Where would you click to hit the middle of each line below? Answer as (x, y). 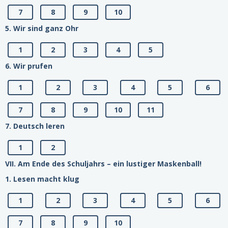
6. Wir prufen (29, 66)
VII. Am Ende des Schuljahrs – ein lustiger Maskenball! (103, 164)
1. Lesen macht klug (42, 179)
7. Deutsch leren (35, 126)
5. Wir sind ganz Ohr (42, 28)
